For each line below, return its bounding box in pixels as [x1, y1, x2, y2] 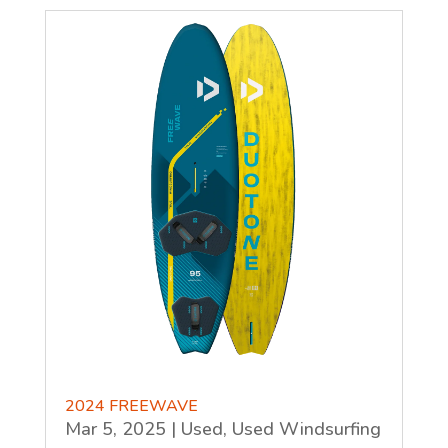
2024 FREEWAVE [64, 395, 198, 418]
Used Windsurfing [231, 417, 381, 442]
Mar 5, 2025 [64, 417, 166, 442]
